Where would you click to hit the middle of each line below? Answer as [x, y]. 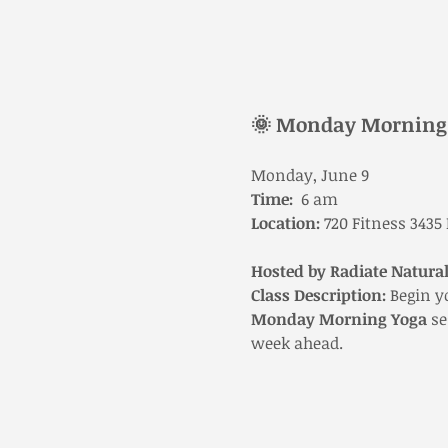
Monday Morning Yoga [338, 319]
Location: [285, 223]
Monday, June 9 [309, 175]
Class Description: [320, 295]
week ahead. [296, 343]
